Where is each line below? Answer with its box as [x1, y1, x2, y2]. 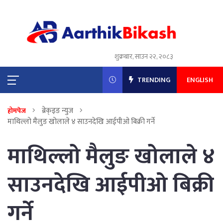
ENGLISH [186, 74, 213, 86]
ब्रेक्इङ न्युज [42, 105, 73, 117]
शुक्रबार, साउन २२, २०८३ [114, 51, 174, 63]
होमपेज [7, 105, 26, 117]
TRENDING [135, 74, 170, 86]
